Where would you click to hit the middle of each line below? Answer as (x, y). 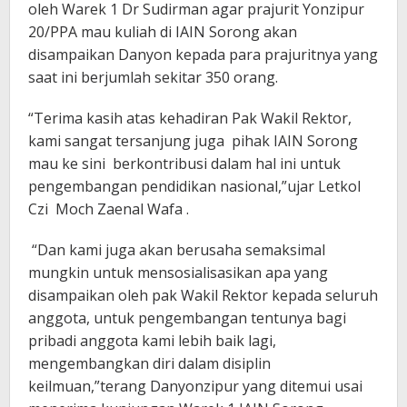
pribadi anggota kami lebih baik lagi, (152, 340)
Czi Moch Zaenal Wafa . (109, 208)
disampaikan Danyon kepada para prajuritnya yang (203, 54)
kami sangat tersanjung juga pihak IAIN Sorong (193, 140)
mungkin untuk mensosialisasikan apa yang (178, 272)
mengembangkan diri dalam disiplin (149, 363)
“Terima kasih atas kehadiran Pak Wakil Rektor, (190, 118)
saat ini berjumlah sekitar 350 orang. (153, 77)
